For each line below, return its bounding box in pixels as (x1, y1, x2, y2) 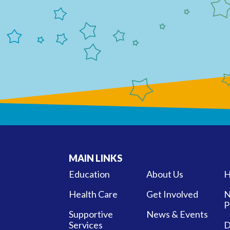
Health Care (69, 188, 118, 200)
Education (69, 168, 110, 180)
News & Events (146, 208, 208, 220)
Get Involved (146, 188, 199, 200)
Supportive (69, 208, 113, 220)
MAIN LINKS (69, 152, 123, 164)
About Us (146, 168, 184, 180)
